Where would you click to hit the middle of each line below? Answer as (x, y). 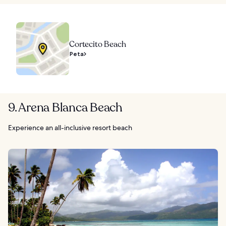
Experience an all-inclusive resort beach (70, 127)
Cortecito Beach (98, 44)
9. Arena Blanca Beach (65, 107)
